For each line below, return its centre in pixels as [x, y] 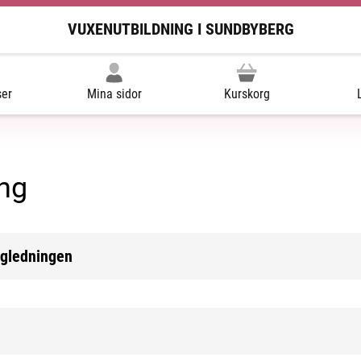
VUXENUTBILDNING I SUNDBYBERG [180, 29]
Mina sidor [114, 93]
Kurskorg [247, 93]
